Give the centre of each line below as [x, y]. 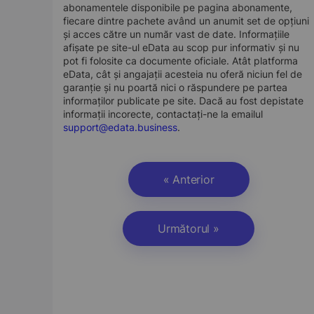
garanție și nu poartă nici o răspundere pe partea [175, 87]
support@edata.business [120, 127]
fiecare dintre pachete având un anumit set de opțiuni [186, 21]
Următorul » [189, 228]
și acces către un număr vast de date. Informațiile [176, 34]
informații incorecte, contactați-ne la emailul [163, 114]
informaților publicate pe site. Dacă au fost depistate [183, 101]
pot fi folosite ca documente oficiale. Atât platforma [180, 61]
